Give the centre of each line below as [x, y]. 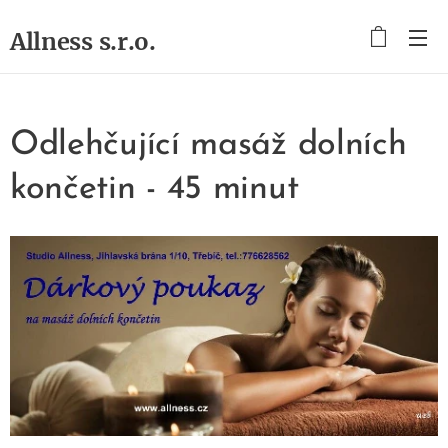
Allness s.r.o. [83, 41]
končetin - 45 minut [154, 189]
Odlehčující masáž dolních [208, 145]
